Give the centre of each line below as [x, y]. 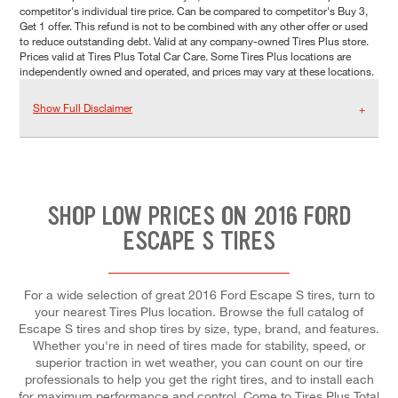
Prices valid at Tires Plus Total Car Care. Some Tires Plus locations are [185, 56]
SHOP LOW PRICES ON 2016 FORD [199, 216]
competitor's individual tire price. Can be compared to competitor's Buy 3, [194, 11]
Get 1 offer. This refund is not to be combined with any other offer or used [194, 26]
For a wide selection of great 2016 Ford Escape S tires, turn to [199, 294]
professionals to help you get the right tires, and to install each [199, 378]
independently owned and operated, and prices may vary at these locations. [197, 72]
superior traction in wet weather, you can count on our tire [199, 362]
